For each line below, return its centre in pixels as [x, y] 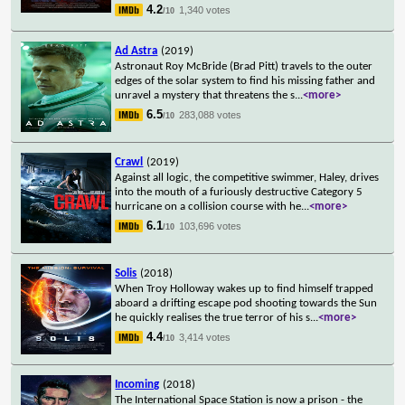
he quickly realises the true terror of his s [213, 317]
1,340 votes [205, 9]
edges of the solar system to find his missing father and [245, 80]
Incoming [137, 384]
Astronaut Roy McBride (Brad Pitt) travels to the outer [244, 66]
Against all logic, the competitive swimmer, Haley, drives [247, 177]
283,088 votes [211, 114]
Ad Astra [137, 51]
